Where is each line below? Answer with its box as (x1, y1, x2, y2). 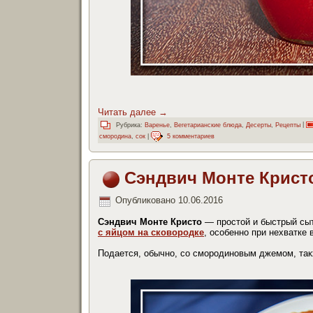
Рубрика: (116, 121, 143, 129)
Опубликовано (115, 195, 175, 206)
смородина (99, 133, 131, 140)
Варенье (145, 121, 170, 129)
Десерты (246, 121, 271, 129)
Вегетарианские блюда (174, 121, 242, 129)
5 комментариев (167, 133, 214, 140)
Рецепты (275, 121, 300, 129)
